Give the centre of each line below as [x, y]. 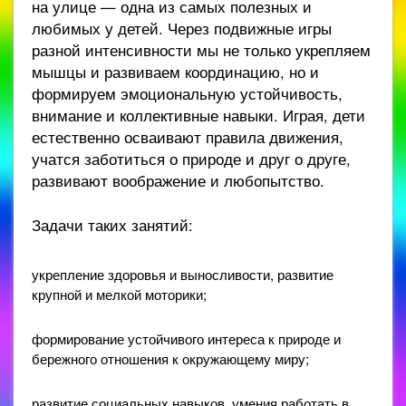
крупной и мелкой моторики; [119, 294]
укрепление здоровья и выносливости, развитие [183, 274]
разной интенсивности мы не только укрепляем [201, 50]
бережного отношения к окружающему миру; [170, 358]
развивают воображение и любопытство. [178, 180]
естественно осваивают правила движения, [188, 137]
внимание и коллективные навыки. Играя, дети [198, 115]
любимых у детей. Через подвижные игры [182, 28]
